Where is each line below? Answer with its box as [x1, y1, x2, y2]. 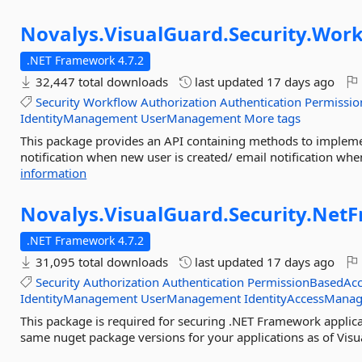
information [20, 165, 87, 181]
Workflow [83, 94, 138, 110]
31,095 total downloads [32, 254, 169, 270]
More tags [244, 110, 301, 126]
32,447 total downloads [32, 74, 169, 90]
